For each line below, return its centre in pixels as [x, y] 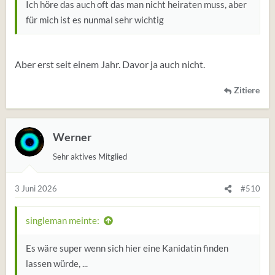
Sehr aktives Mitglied [90, 157]
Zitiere [247, 90]
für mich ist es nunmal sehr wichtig [95, 20]
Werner [72, 137]
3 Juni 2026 [36, 188]
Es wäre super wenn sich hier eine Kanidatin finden [127, 248]
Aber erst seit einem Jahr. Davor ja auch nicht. [110, 64]
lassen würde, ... [57, 263]
